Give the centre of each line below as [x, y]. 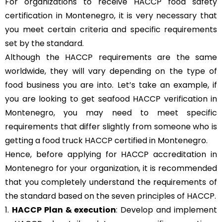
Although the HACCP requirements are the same [111, 57]
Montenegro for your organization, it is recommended [111, 168]
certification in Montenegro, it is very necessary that [111, 16]
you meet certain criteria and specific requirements [111, 30]
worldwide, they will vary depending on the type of [111, 71]
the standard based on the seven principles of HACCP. [111, 196]
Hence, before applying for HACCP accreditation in [111, 155]
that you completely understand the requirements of [111, 182]
